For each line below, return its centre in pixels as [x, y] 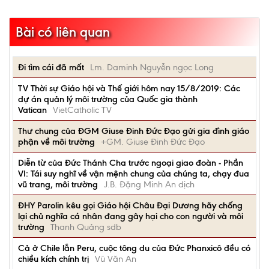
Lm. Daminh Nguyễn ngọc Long [152, 67]
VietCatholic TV [82, 110]
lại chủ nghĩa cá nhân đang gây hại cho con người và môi [131, 216]
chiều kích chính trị [53, 259]
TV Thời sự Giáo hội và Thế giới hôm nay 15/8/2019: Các [129, 88]
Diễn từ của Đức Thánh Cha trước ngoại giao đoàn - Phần [131, 163]
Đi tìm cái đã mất [51, 67]
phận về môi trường [56, 142]
